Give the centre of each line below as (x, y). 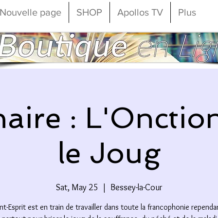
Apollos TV (140, 12)
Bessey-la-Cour (136, 187)
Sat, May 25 (77, 187)
